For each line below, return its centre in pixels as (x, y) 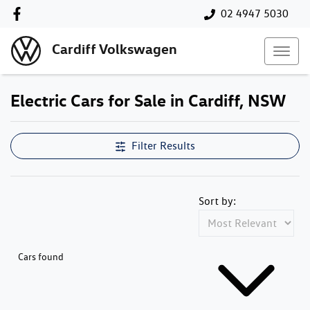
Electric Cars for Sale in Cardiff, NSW (148, 100)
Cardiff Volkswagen (115, 49)
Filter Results (163, 146)
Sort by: (217, 201)
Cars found (41, 257)
